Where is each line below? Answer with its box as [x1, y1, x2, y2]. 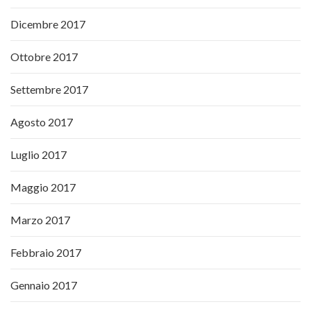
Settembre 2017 [10, 83, 88, 96]
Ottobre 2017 [10, 50, 78, 64]
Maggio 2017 [10, 180, 76, 194]
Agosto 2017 [10, 115, 73, 129]
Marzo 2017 [10, 213, 70, 227]
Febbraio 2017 [10, 246, 81, 260]
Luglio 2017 [10, 148, 67, 162]
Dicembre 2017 [10, 17, 85, 31]
